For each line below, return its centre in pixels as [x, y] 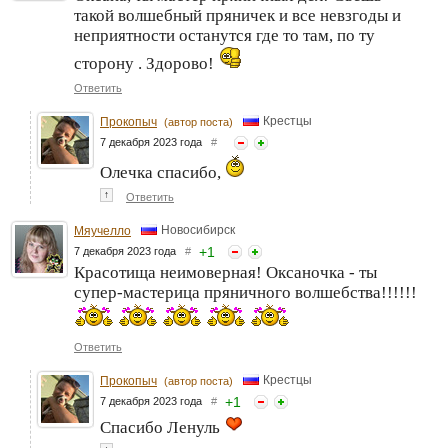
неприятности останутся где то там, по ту [224, 36]
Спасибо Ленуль [162, 428]
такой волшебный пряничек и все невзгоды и [237, 16]
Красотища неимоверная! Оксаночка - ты [225, 273]
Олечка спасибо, [162, 173]
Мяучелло [102, 231]
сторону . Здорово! [146, 64]
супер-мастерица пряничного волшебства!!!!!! [245, 293]
